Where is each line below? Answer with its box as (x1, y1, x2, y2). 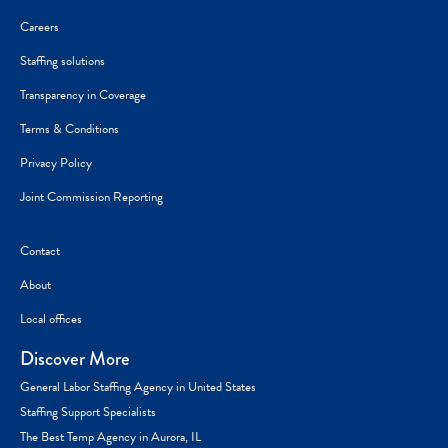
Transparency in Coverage (20, 84, 146, 105)
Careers (20, 16, 59, 37)
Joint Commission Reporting (20, 186, 163, 207)
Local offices (20, 308, 82, 329)
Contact (20, 240, 60, 261)
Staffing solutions (20, 50, 105, 71)
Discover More (20, 344, 130, 372)
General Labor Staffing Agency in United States (20, 376, 256, 397)
